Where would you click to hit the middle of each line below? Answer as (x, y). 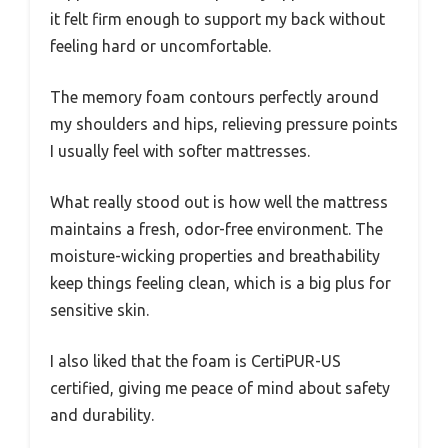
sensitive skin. (99, 310)
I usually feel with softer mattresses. (180, 151)
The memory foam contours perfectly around (214, 97)
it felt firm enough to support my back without (217, 19)
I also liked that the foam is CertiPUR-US (195, 361)
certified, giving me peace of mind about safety (220, 388)
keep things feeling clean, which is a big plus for (220, 283)
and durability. (102, 415)
